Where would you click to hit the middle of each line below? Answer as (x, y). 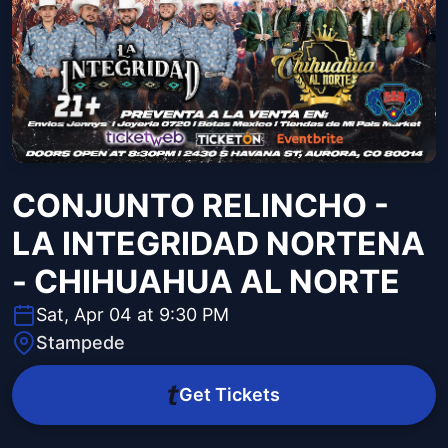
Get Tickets (229, 395)
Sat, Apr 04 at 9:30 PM (132, 315)
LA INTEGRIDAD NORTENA (218, 244)
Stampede (80, 343)
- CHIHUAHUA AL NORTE (206, 282)
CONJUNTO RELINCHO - (200, 206)
